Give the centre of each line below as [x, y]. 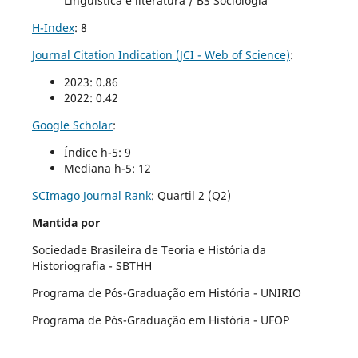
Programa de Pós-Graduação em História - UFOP [160, 320]
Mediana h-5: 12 [107, 168]
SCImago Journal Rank [91, 195]
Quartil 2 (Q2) [195, 195]
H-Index [53, 27]
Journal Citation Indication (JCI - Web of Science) [161, 54]
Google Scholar [72, 125]
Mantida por [66, 222]
